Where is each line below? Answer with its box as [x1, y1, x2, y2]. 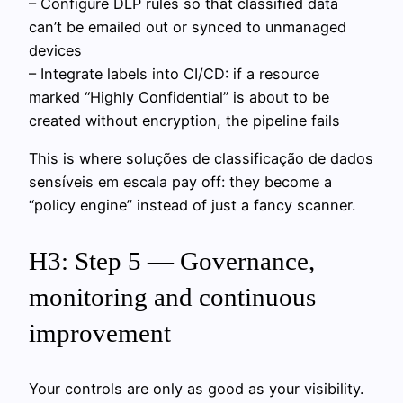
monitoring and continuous [29, 282, 316, 312]
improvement [29, 318, 171, 348]
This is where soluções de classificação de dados [29, 149, 373, 168]
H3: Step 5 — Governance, [29, 246, 315, 276]
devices [29, 40, 82, 59]
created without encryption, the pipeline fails [29, 111, 340, 130]
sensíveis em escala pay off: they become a [29, 173, 332, 192]
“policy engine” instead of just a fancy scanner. [29, 196, 355, 215]
